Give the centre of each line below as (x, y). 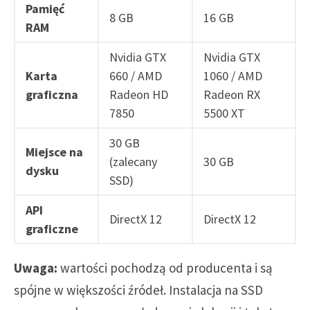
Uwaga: (36, 267)
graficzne (52, 228)
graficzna (52, 94)
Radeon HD (139, 94)
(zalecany (133, 161)
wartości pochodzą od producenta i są (165, 267)
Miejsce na (54, 152)
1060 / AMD (233, 75)
